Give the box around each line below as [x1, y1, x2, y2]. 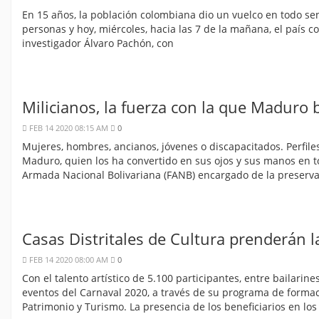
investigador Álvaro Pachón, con [22, 36, 174, 51]
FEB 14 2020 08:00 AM [27, 254, 110, 266]
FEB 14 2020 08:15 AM [27, 122, 110, 134]
